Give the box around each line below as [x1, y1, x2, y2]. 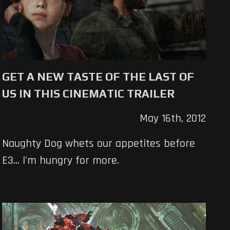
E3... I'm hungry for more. [2, 153, 120, 168]
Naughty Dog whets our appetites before [2, 136, 196, 151]
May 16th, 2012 [139, 111, 206, 126]
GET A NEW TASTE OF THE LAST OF [2, 69, 195, 83]
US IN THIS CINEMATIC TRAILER [2, 86, 175, 100]
